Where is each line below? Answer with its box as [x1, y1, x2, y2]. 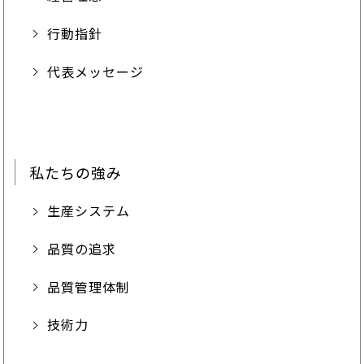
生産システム [47, 201, 131, 221]
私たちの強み [29, 161, 123, 183]
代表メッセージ [47, 61, 145, 81]
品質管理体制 [47, 276, 131, 297]
